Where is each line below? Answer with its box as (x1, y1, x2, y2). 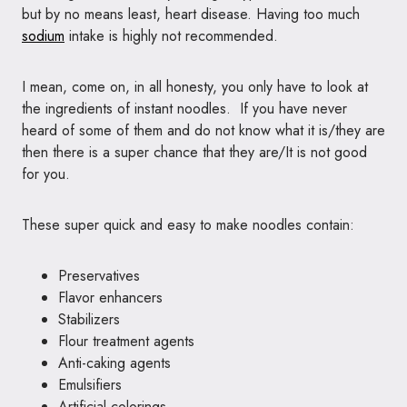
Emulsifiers (58, 374, 122, 395)
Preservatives (58, 265, 140, 286)
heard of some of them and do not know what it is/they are (22, 120, 385, 141)
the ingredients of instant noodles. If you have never (22, 98, 347, 119)
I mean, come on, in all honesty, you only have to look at (22, 76, 368, 97)
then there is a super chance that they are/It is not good (22, 142, 367, 163)
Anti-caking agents (58, 352, 171, 373)
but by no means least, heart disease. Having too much (22, 4, 360, 25)
